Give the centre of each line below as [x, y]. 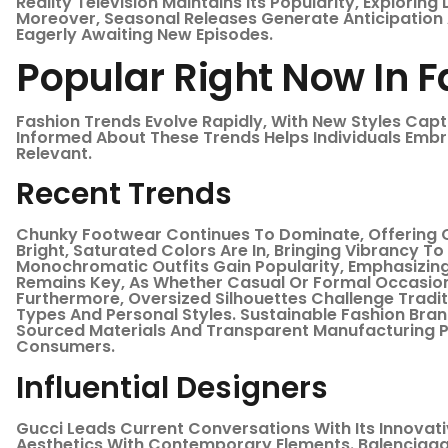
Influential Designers [172, 387]
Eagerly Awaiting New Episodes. [144, 34]
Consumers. [65, 347]
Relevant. [54, 153]
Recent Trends [124, 194]
